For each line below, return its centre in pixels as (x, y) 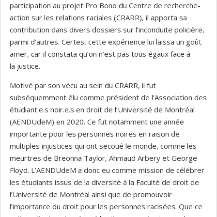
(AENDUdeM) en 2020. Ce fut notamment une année (97, 122)
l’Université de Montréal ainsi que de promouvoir (91, 194)
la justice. (25, 66)
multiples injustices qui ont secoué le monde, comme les (103, 146)
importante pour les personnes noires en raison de (95, 134)
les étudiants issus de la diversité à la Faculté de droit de (104, 182)
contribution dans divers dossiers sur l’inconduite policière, (107, 30)
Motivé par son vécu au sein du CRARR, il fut (83, 85)
